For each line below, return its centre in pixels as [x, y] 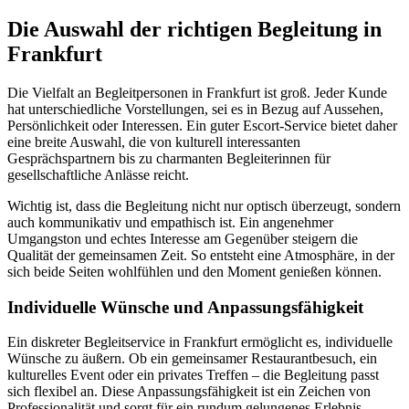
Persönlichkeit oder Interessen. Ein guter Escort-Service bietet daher [202, 126]
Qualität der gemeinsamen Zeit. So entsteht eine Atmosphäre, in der [201, 255]
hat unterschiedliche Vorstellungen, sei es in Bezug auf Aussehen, [195, 109]
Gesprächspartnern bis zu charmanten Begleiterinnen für [169, 158]
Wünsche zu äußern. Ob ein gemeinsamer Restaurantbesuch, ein [192, 359]
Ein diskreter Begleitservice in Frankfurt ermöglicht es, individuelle [200, 342]
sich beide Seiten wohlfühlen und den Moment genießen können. [194, 272]
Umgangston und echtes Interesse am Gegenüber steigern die [183, 239]
